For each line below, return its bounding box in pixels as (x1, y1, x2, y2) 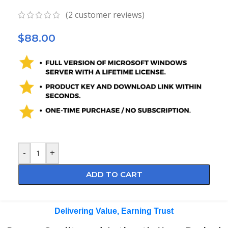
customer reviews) (73, 9, 145, 21)
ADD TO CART (85, 169, 142, 179)
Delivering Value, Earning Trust (54, 206, 174, 215)
